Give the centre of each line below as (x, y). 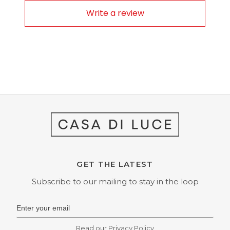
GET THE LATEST (115, 165)
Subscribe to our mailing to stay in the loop (115, 182)
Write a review (115, 13)
